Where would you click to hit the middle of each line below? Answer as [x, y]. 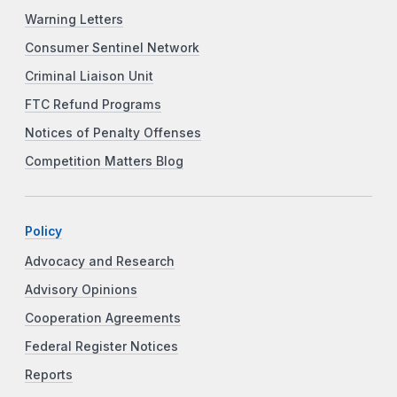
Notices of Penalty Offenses [113, 132]
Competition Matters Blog [104, 161]
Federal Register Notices [101, 346]
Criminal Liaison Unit [89, 76]
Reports [49, 374]
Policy [43, 231]
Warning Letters [74, 19]
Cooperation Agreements [103, 318]
